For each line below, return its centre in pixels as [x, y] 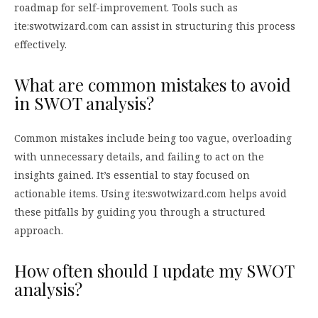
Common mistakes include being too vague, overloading [153, 138]
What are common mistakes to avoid [153, 85]
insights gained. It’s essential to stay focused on [132, 175]
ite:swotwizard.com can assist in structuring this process [155, 26]
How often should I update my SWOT [154, 271]
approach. [39, 231]
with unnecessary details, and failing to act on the [139, 157]
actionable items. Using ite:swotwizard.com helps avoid [150, 194]
